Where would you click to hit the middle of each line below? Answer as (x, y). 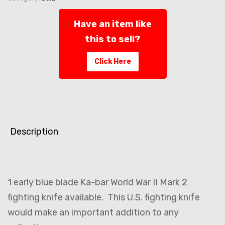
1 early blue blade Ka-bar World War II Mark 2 (97, 183)
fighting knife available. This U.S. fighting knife (104, 198)
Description (34, 132)
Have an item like (113, 24)
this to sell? (113, 39)
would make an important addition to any (93, 213)
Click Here (113, 62)
